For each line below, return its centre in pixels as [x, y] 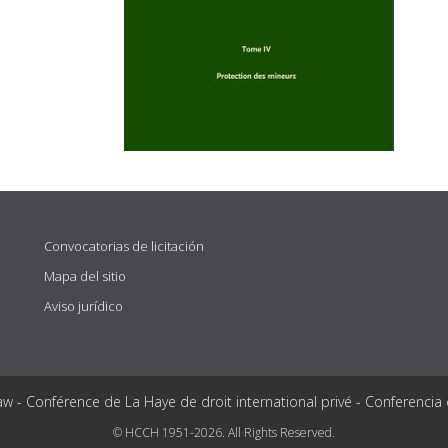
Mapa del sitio [85, 276]
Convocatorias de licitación [124, 246]
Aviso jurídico [83, 306]
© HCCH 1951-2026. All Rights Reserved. [224, 432]
